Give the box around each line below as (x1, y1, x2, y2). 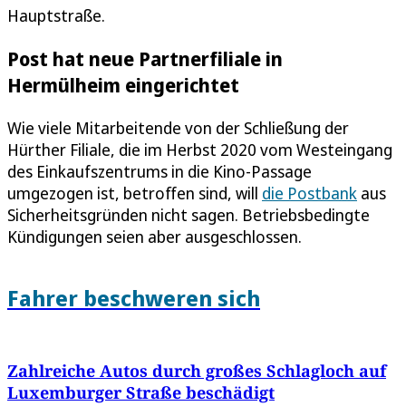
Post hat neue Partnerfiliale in (7, 44, 283, 72)
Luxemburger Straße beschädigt (7, 381, 275, 403)
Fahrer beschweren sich (7, 282, 260, 313)
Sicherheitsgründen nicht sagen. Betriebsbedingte (7, 203, 370, 226)
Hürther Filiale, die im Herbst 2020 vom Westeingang (7, 138, 392, 160)
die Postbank (262, 181, 357, 204)
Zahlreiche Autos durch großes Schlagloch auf (7, 359, 386, 382)
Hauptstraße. (7, 4, 105, 26)
